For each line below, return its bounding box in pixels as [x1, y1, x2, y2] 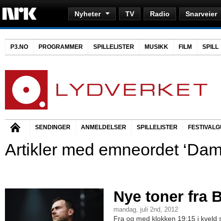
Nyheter [74, 10, 101, 18]
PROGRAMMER [38, 43, 83, 50]
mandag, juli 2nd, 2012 [113, 206, 178, 213]
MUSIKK [145, 43, 168, 50]
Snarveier [185, 10, 217, 18]
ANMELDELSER [81, 124, 126, 131]
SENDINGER [35, 124, 71, 131]
